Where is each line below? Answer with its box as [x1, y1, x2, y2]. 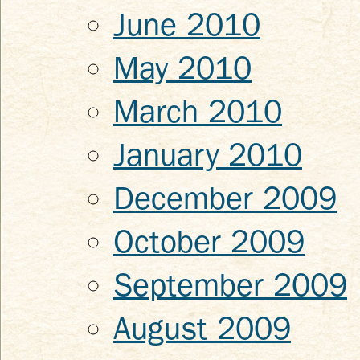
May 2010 [113, 50, 252, 87]
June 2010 [113, 6, 260, 43]
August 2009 [113, 310, 291, 347]
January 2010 [113, 137, 302, 174]
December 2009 [113, 180, 337, 217]
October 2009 [113, 223, 305, 260]
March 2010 [113, 93, 282, 130]
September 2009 [113, 267, 347, 304]
